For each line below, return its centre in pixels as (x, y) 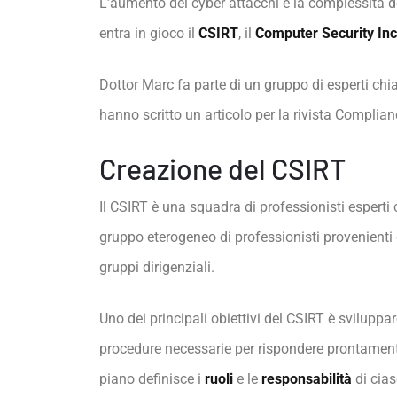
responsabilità (307, 379)
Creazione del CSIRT (222, 168)
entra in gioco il (149, 33)
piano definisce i (152, 379)
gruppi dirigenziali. (157, 267)
